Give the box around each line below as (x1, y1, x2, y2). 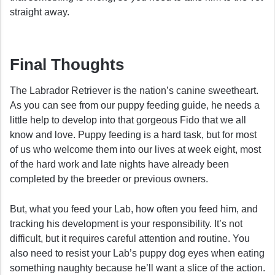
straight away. (10, 7, 69, 18)
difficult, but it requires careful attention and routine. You (10, 233, 250, 244)
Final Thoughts (10, 55, 124, 74)
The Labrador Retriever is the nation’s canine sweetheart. (10, 85, 258, 96)
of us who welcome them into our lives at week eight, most (10, 144, 261, 155)
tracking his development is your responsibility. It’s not (10, 219, 242, 230)
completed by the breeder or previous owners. (10, 174, 208, 185)
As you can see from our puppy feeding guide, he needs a (10, 100, 260, 111)
